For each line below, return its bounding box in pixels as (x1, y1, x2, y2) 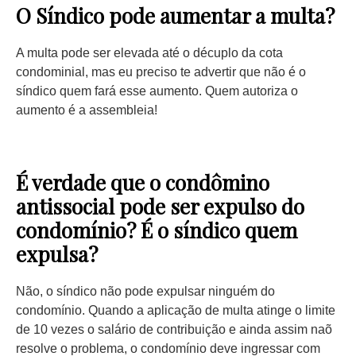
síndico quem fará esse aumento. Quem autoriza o (16, 84, 298, 98)
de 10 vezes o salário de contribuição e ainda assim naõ (16, 323, 332, 336)
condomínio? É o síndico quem (16, 216, 297, 244)
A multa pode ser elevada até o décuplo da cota (16, 46, 283, 60)
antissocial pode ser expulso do (16, 192, 304, 220)
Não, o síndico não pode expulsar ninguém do (16, 284, 275, 298)
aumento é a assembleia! (16, 103, 157, 117)
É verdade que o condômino (16, 168, 269, 196)
